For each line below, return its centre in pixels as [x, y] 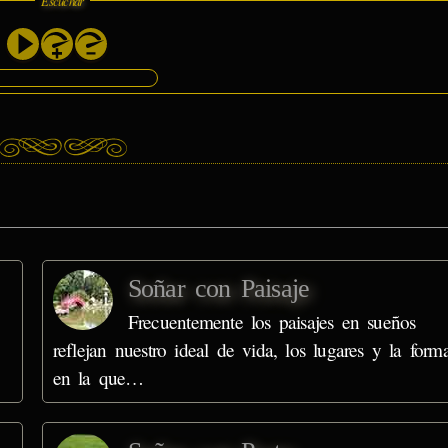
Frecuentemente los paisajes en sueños [271, 322]
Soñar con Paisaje [218, 289]
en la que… [98, 378]
